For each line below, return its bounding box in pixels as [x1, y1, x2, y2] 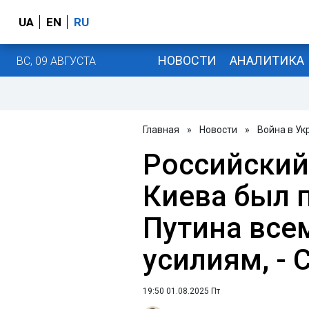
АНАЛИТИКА [229, 52, 304, 68]
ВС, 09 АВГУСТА [17, 54, 96, 68]
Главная [143, 124, 179, 135]
